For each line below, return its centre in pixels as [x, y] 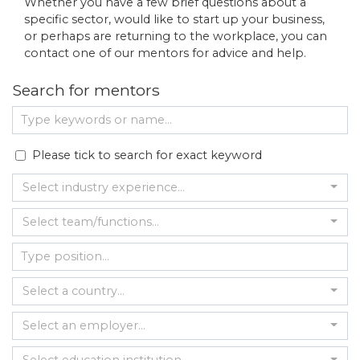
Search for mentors [86, 90]
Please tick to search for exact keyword [147, 155]
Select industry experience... [104, 187]
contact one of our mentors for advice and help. [165, 53]
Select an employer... [84, 325]
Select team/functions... [91, 222]
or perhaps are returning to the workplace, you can [176, 36]
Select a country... [74, 291]
